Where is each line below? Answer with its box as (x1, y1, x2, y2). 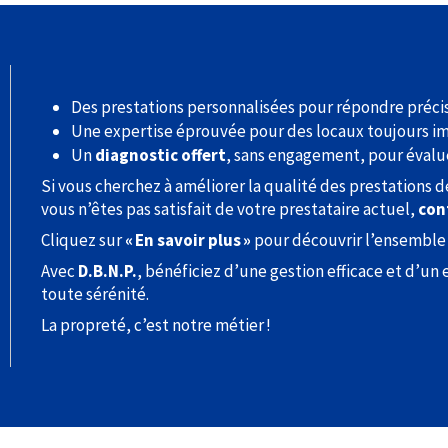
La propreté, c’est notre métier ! (41, 314, 271, 336)
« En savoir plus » (125, 229, 251, 251)
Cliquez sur (41, 229, 125, 251)
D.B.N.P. (78, 260, 137, 282)
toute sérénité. (41, 283, 149, 305)
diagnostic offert (95, 144, 226, 166)
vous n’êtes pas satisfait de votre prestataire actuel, (41, 198, 418, 220)
